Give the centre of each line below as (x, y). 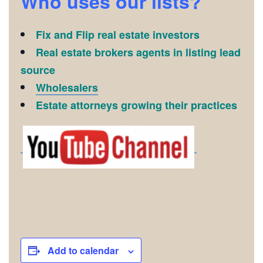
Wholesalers (67, 88)
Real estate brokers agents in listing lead (138, 53)
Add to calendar (83, 251)
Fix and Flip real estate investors (118, 35)
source (38, 70)
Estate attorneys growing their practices (136, 105)
